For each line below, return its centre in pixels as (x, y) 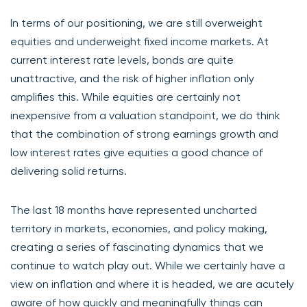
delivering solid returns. (69, 171)
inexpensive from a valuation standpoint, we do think (145, 115)
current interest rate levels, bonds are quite (122, 60)
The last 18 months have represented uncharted (134, 210)
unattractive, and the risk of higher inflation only (132, 78)
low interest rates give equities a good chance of (137, 152)
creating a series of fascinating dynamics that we (137, 247)
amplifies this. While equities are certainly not (125, 97)
